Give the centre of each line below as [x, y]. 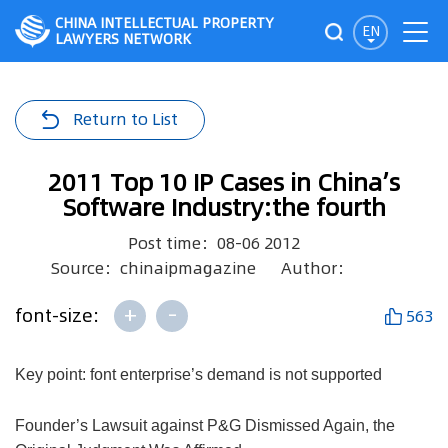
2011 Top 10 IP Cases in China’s [224, 182]
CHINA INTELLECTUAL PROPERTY [164, 23]
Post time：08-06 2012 [214, 243]
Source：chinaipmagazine [153, 268]
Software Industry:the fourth [224, 207]
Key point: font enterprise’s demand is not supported [198, 374]
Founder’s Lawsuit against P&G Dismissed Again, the [205, 425]
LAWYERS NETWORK [123, 39]
